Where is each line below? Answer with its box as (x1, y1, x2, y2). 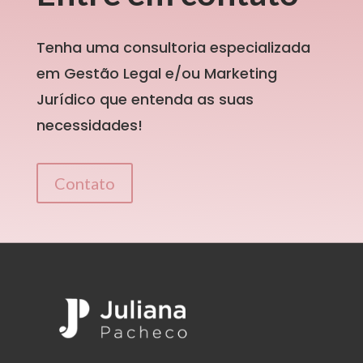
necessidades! (36, 115, 143, 136)
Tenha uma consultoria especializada (36, 37, 310, 58)
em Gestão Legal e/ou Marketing (36, 63, 277, 84)
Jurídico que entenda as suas (36, 89, 254, 110)
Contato (53, 173, 115, 194)
